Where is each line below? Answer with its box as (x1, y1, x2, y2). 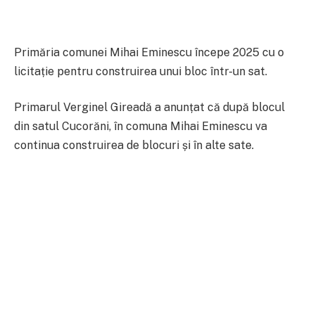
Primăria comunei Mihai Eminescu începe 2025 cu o (14, 45, 284, 59)
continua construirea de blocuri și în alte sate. (14, 139, 254, 153)
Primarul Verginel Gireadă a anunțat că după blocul (14, 101, 285, 115)
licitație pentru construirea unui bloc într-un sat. (14, 64, 267, 78)
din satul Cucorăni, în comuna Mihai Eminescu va (14, 120, 267, 134)
